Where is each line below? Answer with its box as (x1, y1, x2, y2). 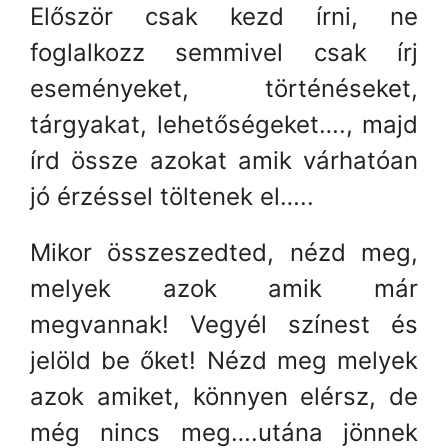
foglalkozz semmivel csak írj (30, 37, 418, 67)
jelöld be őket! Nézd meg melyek (30, 345, 418, 375)
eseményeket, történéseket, (30, 73, 418, 103)
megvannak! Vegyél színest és (30, 309, 418, 339)
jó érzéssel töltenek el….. (30, 181, 314, 211)
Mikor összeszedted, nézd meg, (30, 237, 418, 267)
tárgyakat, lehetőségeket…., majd (30, 109, 418, 139)
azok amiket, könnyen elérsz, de (30, 381, 418, 411)
